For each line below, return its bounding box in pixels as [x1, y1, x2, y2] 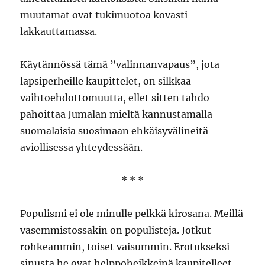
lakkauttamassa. [20, 25, 98, 37]
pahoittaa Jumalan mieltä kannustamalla [20, 108, 213, 120]
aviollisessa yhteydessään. [20, 141, 143, 153]
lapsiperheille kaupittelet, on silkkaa [20, 75, 192, 87]
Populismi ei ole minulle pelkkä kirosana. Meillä [20, 208, 244, 219]
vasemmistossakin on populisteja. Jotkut [20, 224, 212, 236]
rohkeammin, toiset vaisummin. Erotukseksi [20, 241, 230, 253]
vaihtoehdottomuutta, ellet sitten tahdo [20, 92, 210, 104]
